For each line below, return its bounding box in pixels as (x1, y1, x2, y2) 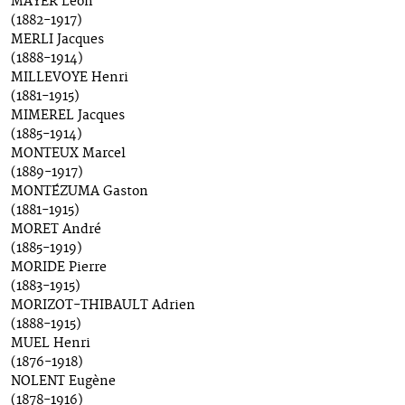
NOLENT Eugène (11, 373, 116, 391)
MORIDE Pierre (11, 259, 107, 277)
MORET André (11, 221, 101, 239)
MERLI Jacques (11, 32, 104, 49)
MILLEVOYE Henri (11, 70, 128, 87)
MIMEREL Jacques (11, 108, 125, 125)
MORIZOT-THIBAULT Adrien (11, 297, 195, 315)
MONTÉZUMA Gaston (11, 184, 148, 201)
